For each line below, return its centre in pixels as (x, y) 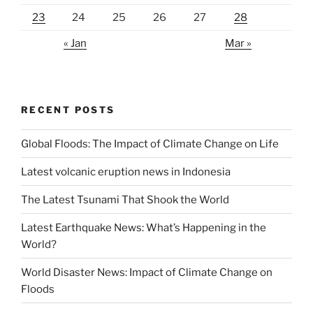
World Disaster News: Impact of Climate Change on (147, 272)
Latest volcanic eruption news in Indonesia (126, 172)
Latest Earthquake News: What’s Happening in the (144, 227)
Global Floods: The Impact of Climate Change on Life (150, 144)
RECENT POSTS (68, 109)
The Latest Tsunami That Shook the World (125, 199)
